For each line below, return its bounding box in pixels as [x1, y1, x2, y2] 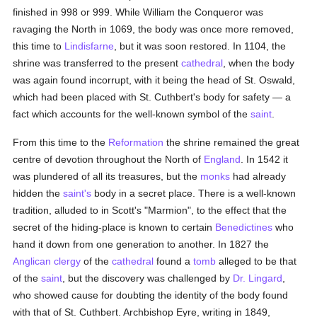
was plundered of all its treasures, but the [13, 171, 201, 182]
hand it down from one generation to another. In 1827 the [13, 238, 270, 250]
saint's [63, 188, 92, 199]
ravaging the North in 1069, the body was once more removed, [13, 23, 294, 35]
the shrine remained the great [163, 137, 300, 148]
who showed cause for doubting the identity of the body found [13, 289, 289, 301]
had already [230, 171, 287, 182]
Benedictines [215, 221, 273, 233]
